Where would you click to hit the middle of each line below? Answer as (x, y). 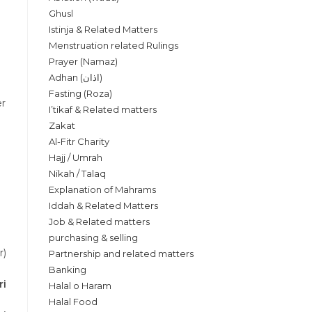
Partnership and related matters (121, 253)
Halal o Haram (80, 286)
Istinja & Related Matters (103, 29)
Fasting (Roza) (80, 93)
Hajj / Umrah (76, 157)
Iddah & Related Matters (103, 205)
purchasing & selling (93, 237)
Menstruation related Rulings (114, 45)
